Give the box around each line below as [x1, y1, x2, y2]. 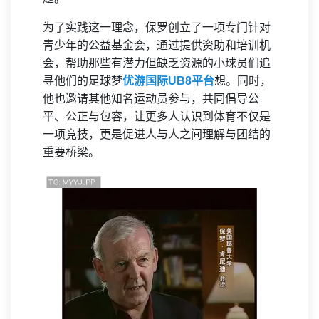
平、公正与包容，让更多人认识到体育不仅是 [43, 110, 271, 122]
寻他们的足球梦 [43, 75, 122, 87]
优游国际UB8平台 [122, 75, 214, 87]
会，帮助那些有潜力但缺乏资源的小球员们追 [43, 57, 271, 69]
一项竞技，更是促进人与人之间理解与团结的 [43, 128, 271, 140]
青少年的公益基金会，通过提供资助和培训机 [43, 39, 271, 51]
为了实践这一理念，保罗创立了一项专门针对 [43, 21, 271, 33]
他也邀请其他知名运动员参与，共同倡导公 [43, 93, 259, 105]
